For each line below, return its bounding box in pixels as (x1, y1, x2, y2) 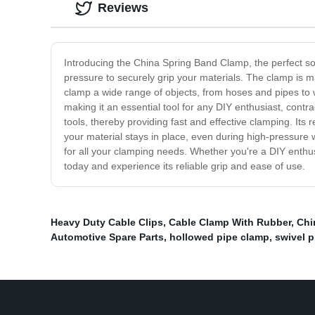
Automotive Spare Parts (51, 231, 164, 243)
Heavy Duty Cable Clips (51, 217, 163, 229)
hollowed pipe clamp (169, 231, 269, 243)
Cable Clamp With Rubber (169, 217, 291, 229)
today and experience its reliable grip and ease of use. (64, 160, 305, 172)
